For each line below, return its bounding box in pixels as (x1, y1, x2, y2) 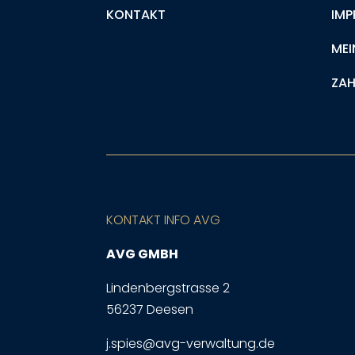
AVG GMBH (106, 245, 179, 264)
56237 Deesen (106, 300, 194, 319)
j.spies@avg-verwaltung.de (106, 334, 276, 353)
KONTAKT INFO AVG (106, 211, 221, 230)
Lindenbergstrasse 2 (106, 279, 231, 298)
